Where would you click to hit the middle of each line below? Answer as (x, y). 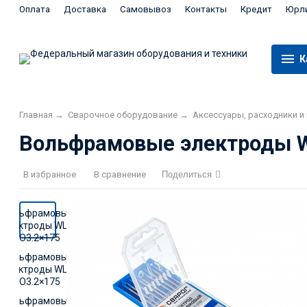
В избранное (49, 174)
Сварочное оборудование (122, 114)
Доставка (85, 9)
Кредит (256, 9)
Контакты (206, 9)
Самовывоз (146, 9)
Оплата (35, 9)
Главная (36, 114)
